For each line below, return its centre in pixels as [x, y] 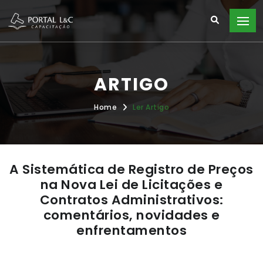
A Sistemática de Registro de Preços [131, 170]
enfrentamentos [131, 231]
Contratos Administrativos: [131, 200]
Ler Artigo [151, 107]
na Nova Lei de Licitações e [131, 185]
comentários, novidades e [131, 215]
